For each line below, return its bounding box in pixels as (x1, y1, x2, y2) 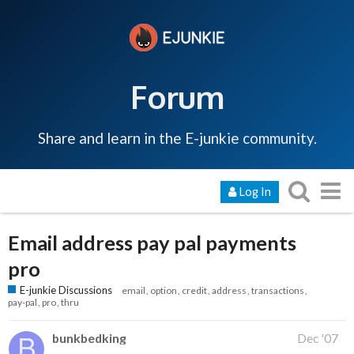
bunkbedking (52, 330, 126, 346)
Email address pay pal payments (8, 230, 296, 254)
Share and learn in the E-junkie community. (37, 128, 317, 147)
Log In (239, 184, 271, 198)
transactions (251, 284, 304, 297)
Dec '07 (297, 330, 338, 346)
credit (182, 284, 207, 297)
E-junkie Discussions (20, 284, 112, 297)
